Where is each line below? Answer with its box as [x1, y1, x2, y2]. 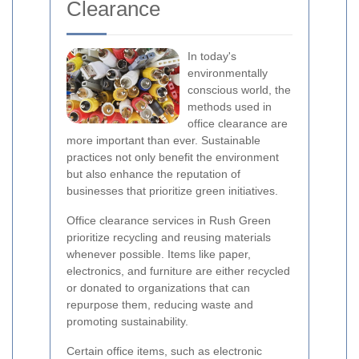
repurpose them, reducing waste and [67, 298, 253, 311]
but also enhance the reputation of [67, 167, 240, 180]
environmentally [188, 67, 268, 79]
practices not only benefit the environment [67, 151, 279, 163]
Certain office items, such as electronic [67, 345, 262, 357]
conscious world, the [188, 83, 291, 96]
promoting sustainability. [67, 315, 188, 328]
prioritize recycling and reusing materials [67, 231, 271, 244]
